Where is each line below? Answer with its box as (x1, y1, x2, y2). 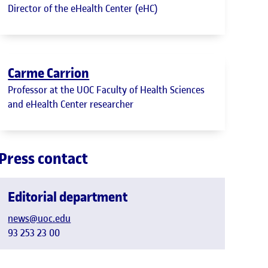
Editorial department (8, 187, 128, 206)
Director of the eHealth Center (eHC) (8, 1, 159, 15)
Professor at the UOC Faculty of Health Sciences (8, 83, 205, 96)
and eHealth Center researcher (8, 97, 134, 111)
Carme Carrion (8, 63, 90, 82)
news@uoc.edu (8, 211, 71, 225)
